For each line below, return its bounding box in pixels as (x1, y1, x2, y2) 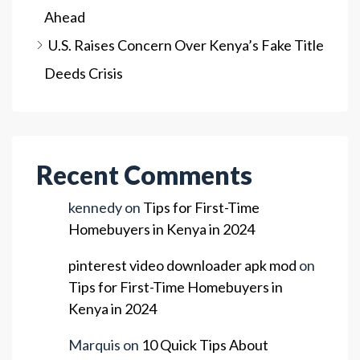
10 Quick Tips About (141, 336, 268, 354)
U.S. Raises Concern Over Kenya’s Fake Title (48, 36, 324, 54)
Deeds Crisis (44, 64, 123, 82)
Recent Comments (36, 159, 252, 190)
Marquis (68, 336, 121, 354)
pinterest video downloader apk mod (68, 256, 297, 274)
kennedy (68, 198, 122, 216)
